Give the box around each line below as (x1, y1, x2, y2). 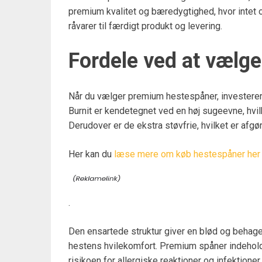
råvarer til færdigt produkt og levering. (68, 20, 222, 32)
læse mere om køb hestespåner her (114, 149, 260, 160)
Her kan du (68, 149, 114, 160)
